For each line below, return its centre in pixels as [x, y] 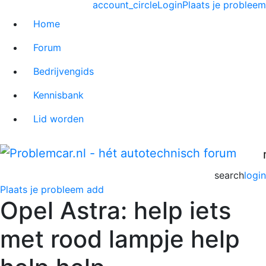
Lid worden [58, 118]
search [229, 175]
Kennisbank [58, 95]
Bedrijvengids [64, 71]
